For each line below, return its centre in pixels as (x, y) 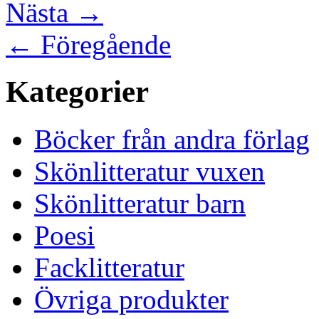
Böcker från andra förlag (172, 140)
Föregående (102, 44)
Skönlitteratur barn (140, 204)
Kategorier (77, 92)
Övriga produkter (131, 300)
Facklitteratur (109, 268)
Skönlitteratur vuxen (150, 172)
